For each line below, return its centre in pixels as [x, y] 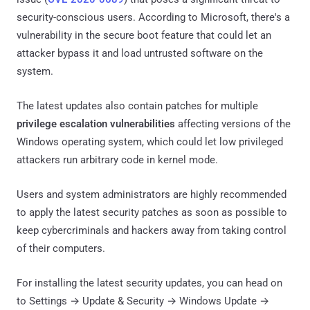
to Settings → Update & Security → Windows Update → [143, 301]
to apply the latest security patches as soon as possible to [152, 212]
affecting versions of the [233, 124]
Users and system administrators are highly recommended [152, 194]
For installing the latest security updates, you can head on [149, 283]
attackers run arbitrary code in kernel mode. [117, 159]
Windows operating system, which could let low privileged [150, 142]
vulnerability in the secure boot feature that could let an [144, 35]
